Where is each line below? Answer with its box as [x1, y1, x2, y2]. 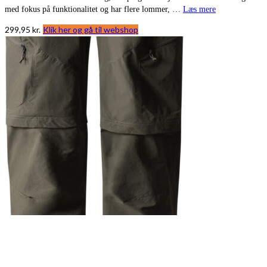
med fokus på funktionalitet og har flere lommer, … [5, 4, 183, 14]
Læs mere [183, 4, 216, 14]
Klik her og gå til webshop [43, 24, 138, 35]
